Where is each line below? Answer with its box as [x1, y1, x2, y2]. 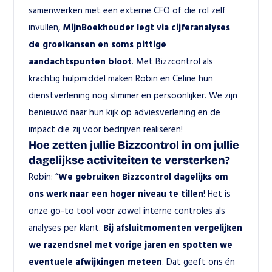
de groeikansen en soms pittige [29, 38, 167, 50]
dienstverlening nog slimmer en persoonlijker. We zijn [29, 89, 238, 101]
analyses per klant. [29, 222, 104, 233]
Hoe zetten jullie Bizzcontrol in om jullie [29, 138, 240, 152]
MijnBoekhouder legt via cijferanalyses [63, 21, 231, 33]
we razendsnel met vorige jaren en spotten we [29, 239, 233, 250]
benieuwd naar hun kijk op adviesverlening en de [29, 106, 221, 118]
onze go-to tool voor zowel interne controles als [29, 205, 226, 216]
